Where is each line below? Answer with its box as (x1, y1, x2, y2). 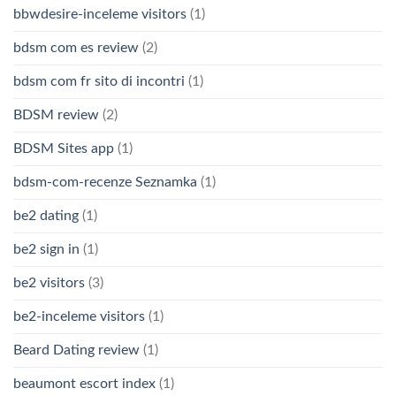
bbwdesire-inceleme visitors (13, 6, 187, 21)
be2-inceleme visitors (13, 308, 145, 324)
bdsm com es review (13, 40, 139, 55)
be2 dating (13, 208, 79, 223)
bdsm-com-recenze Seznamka (13, 174, 197, 189)
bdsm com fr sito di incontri (13, 73, 185, 88)
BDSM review (13, 107, 99, 122)
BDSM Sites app (13, 141, 114, 156)
